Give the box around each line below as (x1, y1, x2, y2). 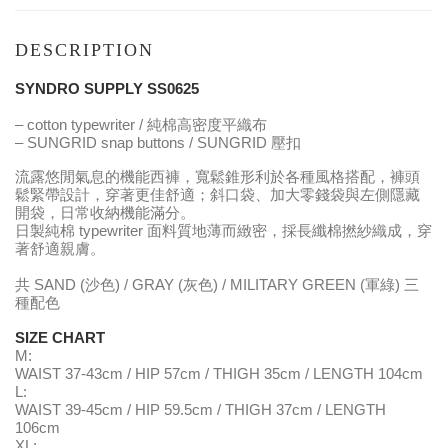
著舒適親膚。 (15, 240, 105, 257)
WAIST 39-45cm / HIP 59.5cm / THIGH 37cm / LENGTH (15, 401, 386, 418)
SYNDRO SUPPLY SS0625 (15, 80, 199, 97)
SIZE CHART (15, 329, 105, 346)
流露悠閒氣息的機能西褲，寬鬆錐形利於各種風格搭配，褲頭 (15, 168, 420, 185)
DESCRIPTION (15, 40, 154, 60)
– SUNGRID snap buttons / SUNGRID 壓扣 (15, 134, 301, 151)
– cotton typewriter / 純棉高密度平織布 (15, 116, 267, 133)
